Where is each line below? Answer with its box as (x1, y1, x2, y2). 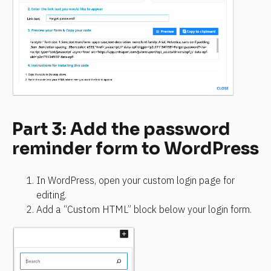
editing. (36, 188, 67, 201)
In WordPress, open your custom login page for (36, 174, 235, 186)
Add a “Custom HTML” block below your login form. (36, 203, 252, 215)
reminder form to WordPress (12, 138, 259, 160)
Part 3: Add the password (12, 119, 230, 140)
